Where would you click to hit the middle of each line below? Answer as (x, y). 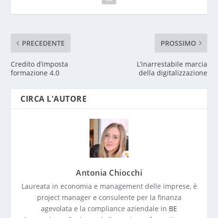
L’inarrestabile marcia (172, 64)
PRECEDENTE (44, 43)
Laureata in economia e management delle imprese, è (109, 186)
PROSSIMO (178, 43)
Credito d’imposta (40, 64)
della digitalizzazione (173, 73)
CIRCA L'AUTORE (54, 99)
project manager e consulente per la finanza (109, 197)
